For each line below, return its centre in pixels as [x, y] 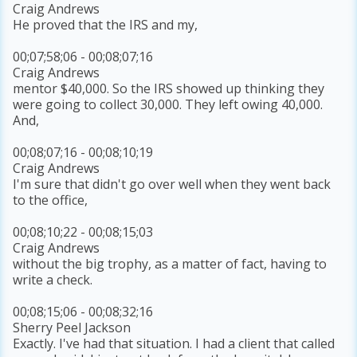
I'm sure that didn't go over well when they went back [172, 184]
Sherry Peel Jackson [72, 328]
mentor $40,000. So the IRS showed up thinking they [169, 89]
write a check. [53, 280]
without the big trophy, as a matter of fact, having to [170, 264]
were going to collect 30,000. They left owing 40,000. [168, 105]
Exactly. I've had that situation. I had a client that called [174, 344]
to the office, [51, 200]
